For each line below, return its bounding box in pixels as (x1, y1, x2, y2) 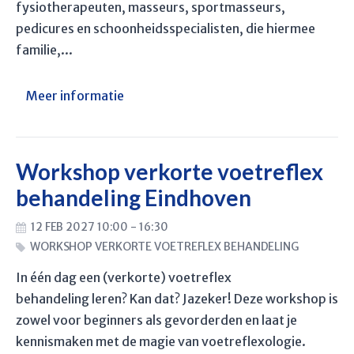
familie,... (16, 41, 73, 58)
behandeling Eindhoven (16, 183, 251, 211)
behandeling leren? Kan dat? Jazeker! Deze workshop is (16, 291, 338, 307)
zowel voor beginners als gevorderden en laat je (16, 312, 297, 328)
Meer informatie (26, 87, 124, 104)
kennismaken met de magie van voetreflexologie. (16, 333, 306, 349)
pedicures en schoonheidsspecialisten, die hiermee (16, 20, 315, 36)
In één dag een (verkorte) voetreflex (16, 269, 232, 285)
